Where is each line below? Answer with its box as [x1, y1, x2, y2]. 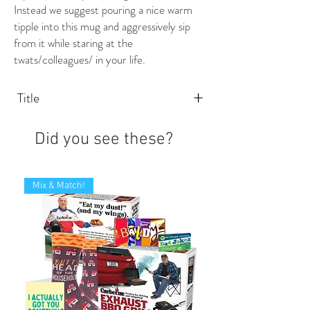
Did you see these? [35, 129, 173, 151]
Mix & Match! [33, 180, 85, 192]
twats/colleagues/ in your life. [14, 51, 145, 69]
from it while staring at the [14, 35, 133, 52]
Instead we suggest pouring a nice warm [14, 1, 192, 19]
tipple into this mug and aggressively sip [14, 18, 190, 35]
